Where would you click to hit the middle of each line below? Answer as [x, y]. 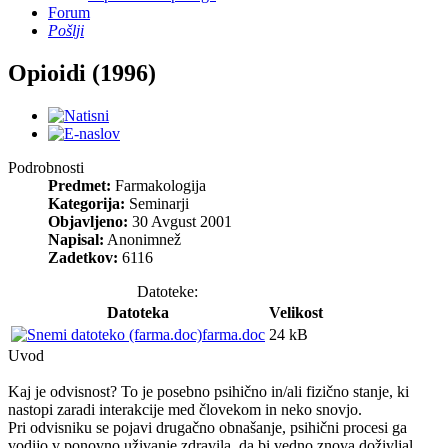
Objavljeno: [88, 221]
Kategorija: [86, 203]
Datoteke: [167, 291]
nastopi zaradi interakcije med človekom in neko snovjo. [185, 409]
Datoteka [138, 312]
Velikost [296, 312]
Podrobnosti [46, 167]
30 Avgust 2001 [180, 221]
